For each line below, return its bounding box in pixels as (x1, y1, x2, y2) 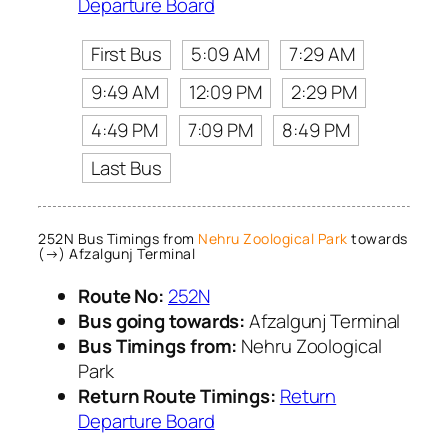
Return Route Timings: (78, 383, 276, 410)
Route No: (78, 283, 165, 310)
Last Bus (90, 154, 162, 181)
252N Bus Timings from (38, 229, 198, 249)
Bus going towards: (78, 308, 246, 335)
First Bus (90, 41, 162, 68)
